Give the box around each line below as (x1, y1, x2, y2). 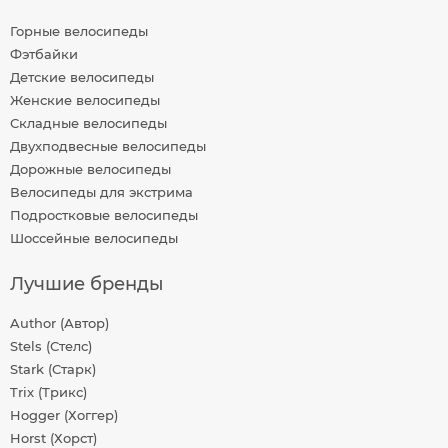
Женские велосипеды (10, 92, 160, 108)
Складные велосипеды (10, 115, 167, 131)
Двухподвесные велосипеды (10, 138, 206, 154)
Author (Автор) (10, 315, 109, 331)
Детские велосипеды (10, 69, 154, 85)
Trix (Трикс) (10, 384, 87, 400)
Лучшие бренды (10, 273, 164, 295)
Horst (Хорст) (10, 430, 97, 446)
